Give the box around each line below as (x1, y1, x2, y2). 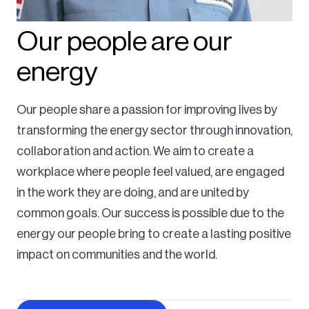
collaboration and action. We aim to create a (17, 145, 254, 158)
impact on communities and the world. (17, 248, 217, 261)
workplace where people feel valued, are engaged (17, 166, 284, 179)
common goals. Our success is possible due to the (17, 207, 284, 220)
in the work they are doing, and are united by (17, 186, 249, 199)
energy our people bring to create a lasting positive (17, 228, 291, 241)
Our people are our (17, 28, 232, 56)
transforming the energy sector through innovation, (17, 124, 292, 137)
